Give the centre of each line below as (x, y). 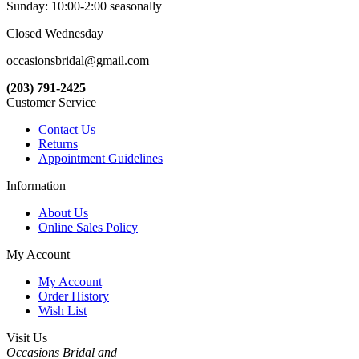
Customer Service (51, 103)
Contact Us (67, 130)
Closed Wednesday (55, 34)
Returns (58, 144)
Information (36, 186)
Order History (74, 296)
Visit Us (27, 338)
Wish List (63, 311)
